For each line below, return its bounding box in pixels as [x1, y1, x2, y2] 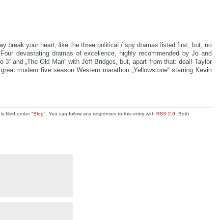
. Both [175, 111, 189, 117]
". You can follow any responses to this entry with [44, 111, 156, 117]
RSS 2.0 [156, 111, 175, 117]
